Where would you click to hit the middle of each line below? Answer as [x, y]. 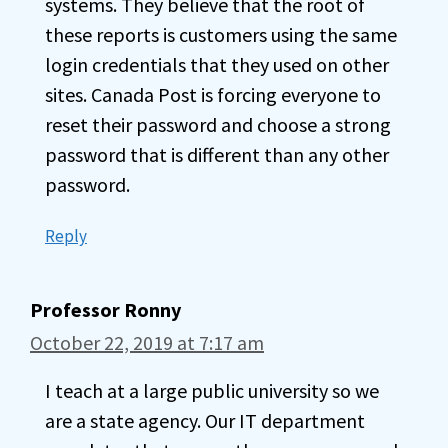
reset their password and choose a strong [218, 124]
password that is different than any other [217, 154]
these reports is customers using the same [221, 34]
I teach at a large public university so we [212, 390]
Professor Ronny [105, 309]
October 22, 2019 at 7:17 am [147, 342]
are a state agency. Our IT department [205, 420]
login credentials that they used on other [217, 64]
